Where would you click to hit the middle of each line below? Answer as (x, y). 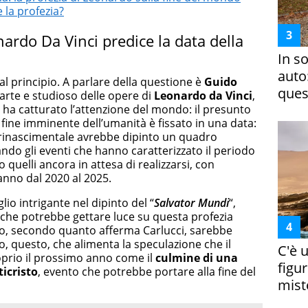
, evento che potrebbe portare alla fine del (147, 271)
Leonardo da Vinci (203, 95)
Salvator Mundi (191, 202)
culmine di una (197, 257)
